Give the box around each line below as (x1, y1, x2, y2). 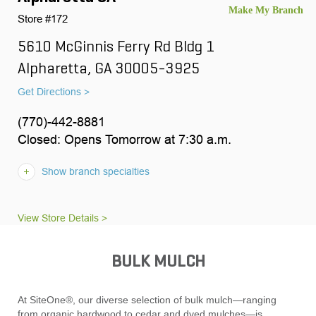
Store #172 (18, 12, 68, 25)
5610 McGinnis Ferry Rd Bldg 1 (18, 39, 218, 56)
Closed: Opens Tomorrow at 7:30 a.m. (18, 131, 231, 147)
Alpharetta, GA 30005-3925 (18, 61, 200, 78)
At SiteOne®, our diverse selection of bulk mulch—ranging (18, 294, 276, 306)
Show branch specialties (42, 165, 150, 177)
